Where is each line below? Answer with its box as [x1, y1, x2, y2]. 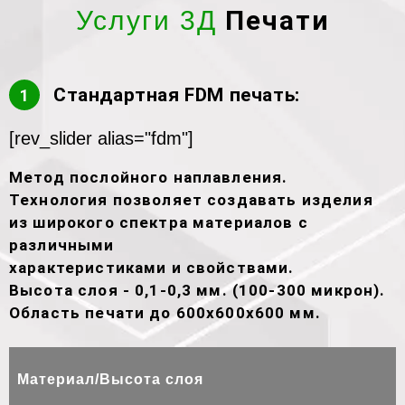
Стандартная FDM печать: [53, 84, 300, 106]
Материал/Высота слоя [17, 372, 203, 387]
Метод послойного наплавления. [9, 168, 288, 186]
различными [9, 236, 115, 254]
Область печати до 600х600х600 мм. [9, 304, 321, 322]
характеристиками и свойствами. [9, 259, 295, 277]
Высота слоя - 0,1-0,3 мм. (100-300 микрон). [9, 281, 386, 299]
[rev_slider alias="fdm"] [9, 128, 193, 148]
